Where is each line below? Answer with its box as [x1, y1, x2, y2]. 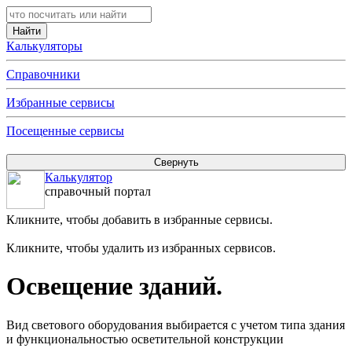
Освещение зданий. [6, 272, 222, 301]
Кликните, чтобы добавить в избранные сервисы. [6, 213, 273, 226]
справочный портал [45, 185, 151, 198]
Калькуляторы [6, 39, 82, 53]
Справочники [6, 68, 80, 81]
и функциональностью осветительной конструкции [6, 332, 284, 346]
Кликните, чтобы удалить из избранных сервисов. [6, 241, 276, 255]
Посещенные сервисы [6, 124, 124, 137]
